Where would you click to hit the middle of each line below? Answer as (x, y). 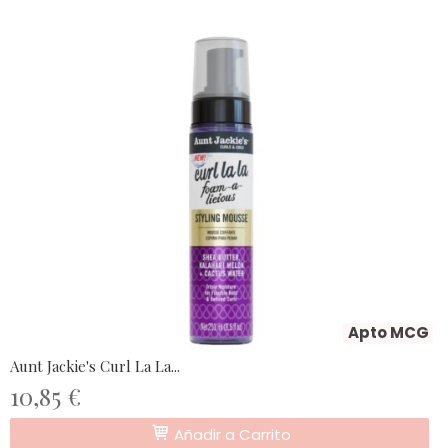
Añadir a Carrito (230, 434)
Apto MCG (388, 332)
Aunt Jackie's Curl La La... (95, 365)
